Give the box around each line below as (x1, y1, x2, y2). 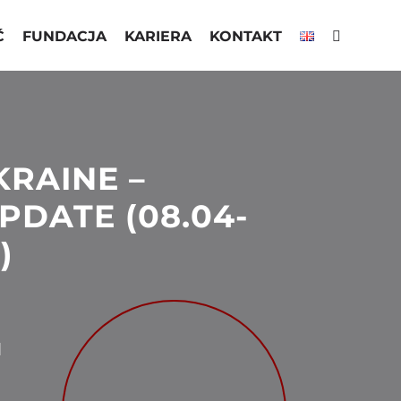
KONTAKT (209, 27, 282, 45)
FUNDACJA (21, 27, 107, 45)
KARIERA (124, 27, 192, 45)
